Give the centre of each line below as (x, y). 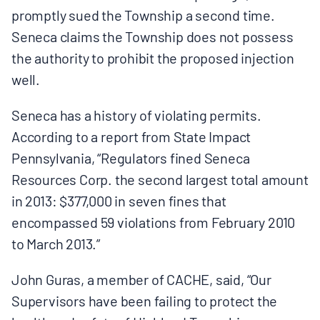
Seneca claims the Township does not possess (152, 35)
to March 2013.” (56, 242)
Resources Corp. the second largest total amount (160, 178)
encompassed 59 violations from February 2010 (154, 221)
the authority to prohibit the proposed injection (153, 57)
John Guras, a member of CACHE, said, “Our (141, 278)
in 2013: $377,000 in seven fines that (119, 200)
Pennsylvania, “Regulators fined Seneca (131, 157)
